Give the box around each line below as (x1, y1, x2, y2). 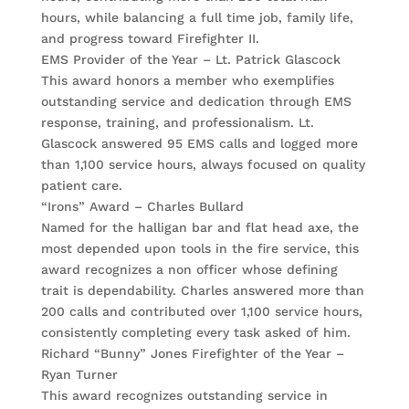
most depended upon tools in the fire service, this (40, 241, 359, 257)
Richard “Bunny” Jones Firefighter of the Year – (40, 346, 344, 362)
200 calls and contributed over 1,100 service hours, (40, 304, 362, 320)
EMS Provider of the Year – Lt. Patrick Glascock (40, 52, 341, 68)
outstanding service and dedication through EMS (40, 94, 351, 110)
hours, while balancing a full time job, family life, (40, 10, 353, 26)
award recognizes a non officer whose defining (40, 262, 338, 278)
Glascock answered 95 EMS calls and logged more (40, 136, 358, 152)
